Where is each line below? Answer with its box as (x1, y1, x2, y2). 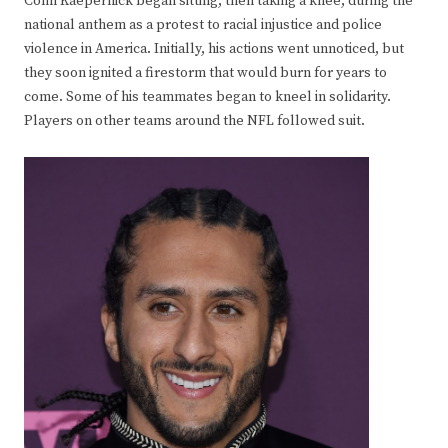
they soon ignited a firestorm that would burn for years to (24, 64, 387, 83)
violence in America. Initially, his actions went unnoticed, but (24, 40, 404, 59)
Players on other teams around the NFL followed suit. (24, 112, 365, 131)
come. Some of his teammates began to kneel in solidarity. (24, 88, 391, 107)
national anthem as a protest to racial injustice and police (24, 16, 382, 35)
